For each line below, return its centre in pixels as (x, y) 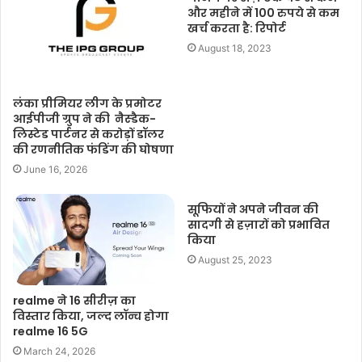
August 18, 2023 (235, 48)
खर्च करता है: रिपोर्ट (237, 29)
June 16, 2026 (55, 170)
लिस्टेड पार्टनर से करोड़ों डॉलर (88, 135)
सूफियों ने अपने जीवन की (253, 210)
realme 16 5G (51, 331)
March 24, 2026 (59, 351)
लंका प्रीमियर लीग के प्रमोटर (87, 104)
